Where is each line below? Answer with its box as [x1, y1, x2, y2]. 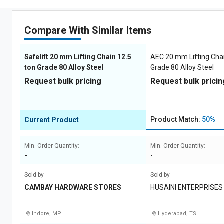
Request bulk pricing [24, 76, 101, 86]
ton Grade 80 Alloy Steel [24, 63, 103, 71]
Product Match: [150, 115, 202, 123]
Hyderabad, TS [156, 210, 197, 217]
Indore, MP [30, 210, 61, 217]
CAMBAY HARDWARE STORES [24, 183, 121, 191]
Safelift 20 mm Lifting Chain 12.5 [24, 53, 131, 61]
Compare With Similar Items [24, 24, 152, 36]
